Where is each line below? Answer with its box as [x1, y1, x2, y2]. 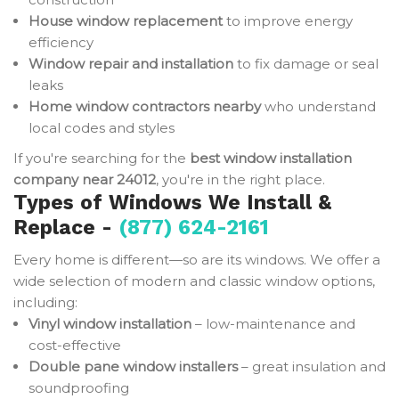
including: [13, 294, 77, 311]
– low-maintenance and [191, 315, 355, 332]
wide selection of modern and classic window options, [13, 273, 375, 289]
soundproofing [28, 379, 129, 396]
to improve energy [223, 12, 353, 29]
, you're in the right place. [156, 171, 325, 188]
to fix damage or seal [233, 55, 379, 72]
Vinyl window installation [28, 315, 191, 332]
